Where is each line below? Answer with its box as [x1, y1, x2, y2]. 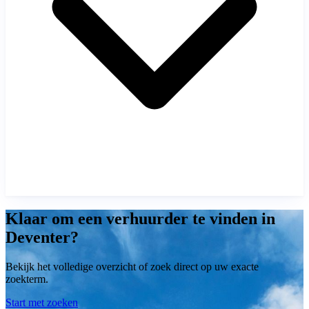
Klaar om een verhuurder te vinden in [6, 209, 275, 228]
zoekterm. [6, 272, 48, 285]
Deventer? [6, 228, 79, 246]
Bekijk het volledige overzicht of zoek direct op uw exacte [6, 260, 259, 272]
